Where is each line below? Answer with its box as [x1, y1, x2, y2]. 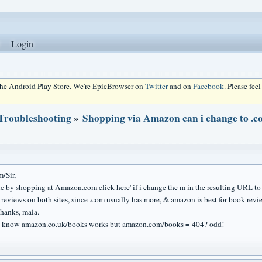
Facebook [193, 81, 224, 91]
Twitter [145, 81, 168, 91]
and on [168, 81, 193, 91]
